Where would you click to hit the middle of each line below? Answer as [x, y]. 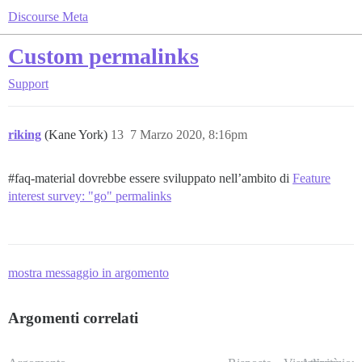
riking [25, 135]
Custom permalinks [103, 56]
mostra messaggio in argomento [88, 273]
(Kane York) [78, 135]
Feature [311, 178]
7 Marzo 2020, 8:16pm [189, 135]
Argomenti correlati [73, 318]
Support [28, 84]
